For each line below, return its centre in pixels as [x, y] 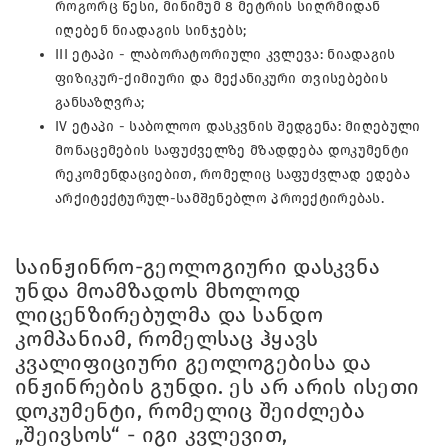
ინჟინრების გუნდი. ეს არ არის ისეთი [217, 386]
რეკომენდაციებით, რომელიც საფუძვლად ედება [232, 174]
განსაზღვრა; [100, 102]
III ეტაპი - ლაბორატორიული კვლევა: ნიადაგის [225, 54]
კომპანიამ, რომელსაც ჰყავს [167, 338]
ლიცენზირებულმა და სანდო [169, 314]
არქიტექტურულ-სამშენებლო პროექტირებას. [220, 198]
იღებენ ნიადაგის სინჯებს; [151, 30]
